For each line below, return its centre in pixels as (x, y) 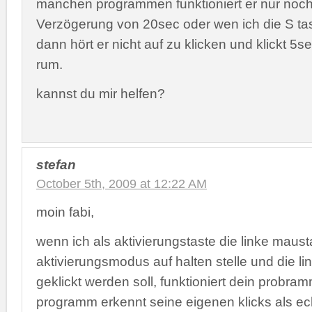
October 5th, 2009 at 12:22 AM (122, 184)
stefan (56, 164)
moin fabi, (65, 212)
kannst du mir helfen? (101, 93)
